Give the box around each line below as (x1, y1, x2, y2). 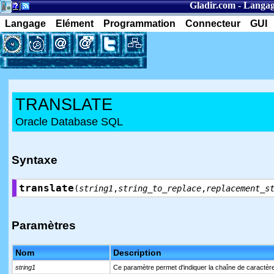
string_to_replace (118, 183, 201, 193)
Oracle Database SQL (15, 116, 123, 128)
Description (113, 248, 161, 257)
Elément (56, 18, 94, 29)
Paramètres (12, 219, 76, 232)
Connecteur (185, 18, 240, 29)
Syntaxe (12, 154, 57, 166)
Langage (5, 18, 46, 29)
